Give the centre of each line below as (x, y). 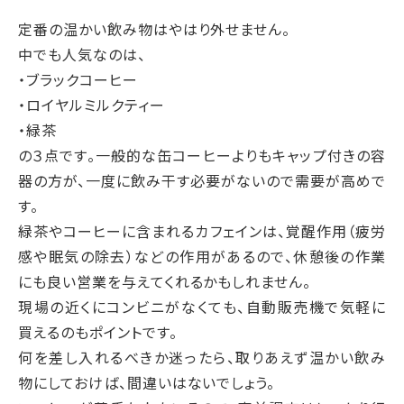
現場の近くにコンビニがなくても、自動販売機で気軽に (202, 308)
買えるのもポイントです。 (98, 333)
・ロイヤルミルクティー (92, 106)
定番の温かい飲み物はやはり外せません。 (155, 30)
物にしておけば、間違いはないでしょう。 (147, 383)
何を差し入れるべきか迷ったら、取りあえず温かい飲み (202, 358)
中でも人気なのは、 (82, 55)
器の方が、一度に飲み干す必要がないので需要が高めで (202, 181)
